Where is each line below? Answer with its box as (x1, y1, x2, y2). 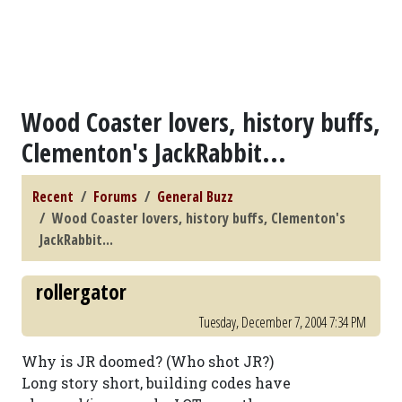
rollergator (36, 277, 127, 306)
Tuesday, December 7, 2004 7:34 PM (199, 312, 366, 332)
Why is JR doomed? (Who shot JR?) (22, 352, 274, 371)
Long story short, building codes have (22, 373, 291, 392)
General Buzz (157, 187, 233, 206)
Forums (93, 187, 137, 206)
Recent (32, 187, 74, 206)
